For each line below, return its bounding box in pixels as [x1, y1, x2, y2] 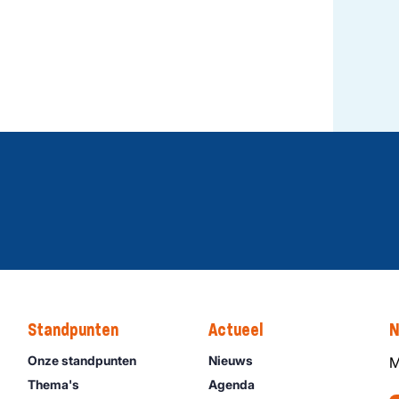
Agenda [208, 376, 255, 392]
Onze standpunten [27, 352, 136, 368]
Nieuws [208, 352, 253, 368]
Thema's [27, 376, 79, 392]
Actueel [208, 318, 263, 340]
